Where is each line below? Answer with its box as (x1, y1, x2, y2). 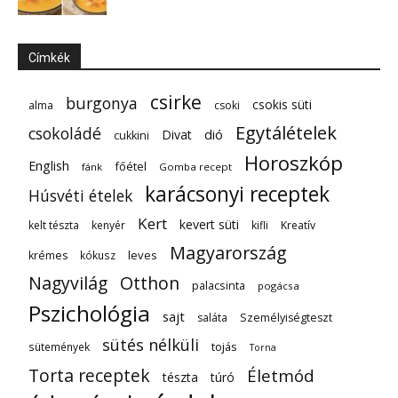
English (28, 156, 69, 175)
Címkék (28, 51, 70, 66)
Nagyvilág (28, 271, 107, 296)
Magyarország (170, 241, 287, 266)
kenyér (92, 218, 125, 234)
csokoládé (28, 123, 101, 145)
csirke (150, 90, 202, 115)
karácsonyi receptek (145, 180, 330, 209)
